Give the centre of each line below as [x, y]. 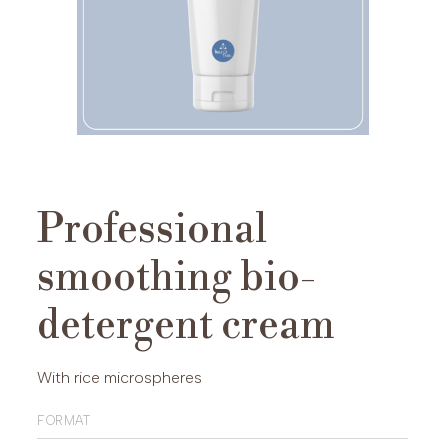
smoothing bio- [177, 278]
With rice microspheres [120, 378]
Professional [152, 230]
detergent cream [186, 326]
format [64, 419]
